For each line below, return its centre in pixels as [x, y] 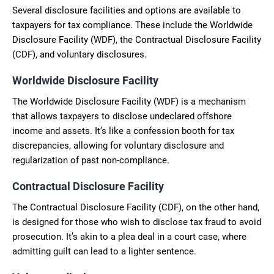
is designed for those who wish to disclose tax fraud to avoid [137, 222]
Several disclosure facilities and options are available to [127, 10]
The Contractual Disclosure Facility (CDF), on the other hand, [136, 207]
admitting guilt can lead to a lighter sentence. [104, 251]
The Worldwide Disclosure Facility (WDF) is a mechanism [129, 101]
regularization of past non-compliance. [91, 160]
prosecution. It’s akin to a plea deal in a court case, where [129, 236]
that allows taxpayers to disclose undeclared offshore [122, 116]
